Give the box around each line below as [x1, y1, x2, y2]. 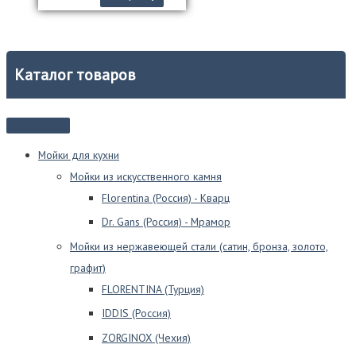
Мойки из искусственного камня [70, 168, 222, 184]
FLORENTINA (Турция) [102, 281, 204, 296]
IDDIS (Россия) [102, 306, 171, 321]
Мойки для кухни [38, 147, 119, 162]
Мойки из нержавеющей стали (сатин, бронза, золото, [70, 238, 328, 253]
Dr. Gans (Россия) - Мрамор [102, 215, 230, 230]
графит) [70, 260, 106, 275]
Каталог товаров [14, 64, 136, 85]
